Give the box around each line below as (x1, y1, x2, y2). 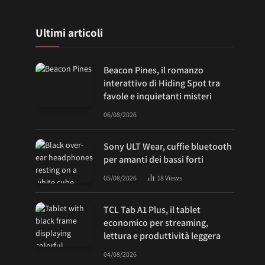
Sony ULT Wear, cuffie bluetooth (104, 140, 232, 153)
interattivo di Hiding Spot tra (104, 77, 220, 89)
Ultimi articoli (35, 25, 103, 40)
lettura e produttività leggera (104, 230, 221, 242)
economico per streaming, (104, 216, 208, 229)
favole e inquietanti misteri (104, 90, 212, 102)
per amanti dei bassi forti (104, 153, 203, 166)
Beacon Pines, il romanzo (104, 64, 203, 76)
